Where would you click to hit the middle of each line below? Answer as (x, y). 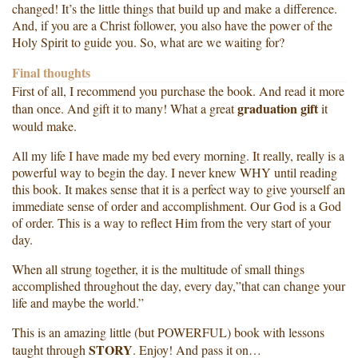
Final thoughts (51, 72)
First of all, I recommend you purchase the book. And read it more (178, 90)
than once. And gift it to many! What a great (123, 108)
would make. (44, 125)
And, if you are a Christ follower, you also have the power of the (172, 25)
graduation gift (278, 108)
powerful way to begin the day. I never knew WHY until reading (175, 172)
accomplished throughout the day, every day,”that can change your (179, 285)
